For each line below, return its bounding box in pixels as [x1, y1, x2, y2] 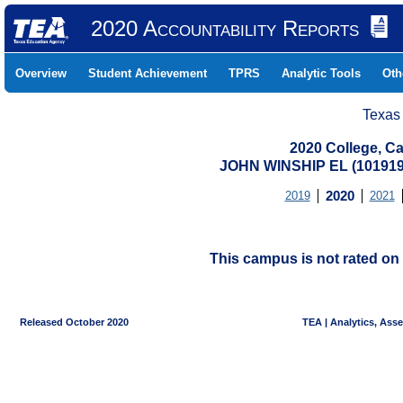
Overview [15, 67, 67, 80]
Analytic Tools [282, 67, 361, 80]
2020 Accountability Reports [90, 16, 359, 40]
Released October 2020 [6, 317, 129, 327]
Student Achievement [88, 67, 207, 80]
